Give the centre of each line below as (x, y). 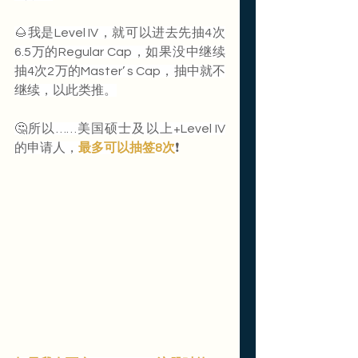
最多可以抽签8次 (127, 148)
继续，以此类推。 (66, 91)
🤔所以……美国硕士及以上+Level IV (120, 129)
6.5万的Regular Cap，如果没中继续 (120, 52)
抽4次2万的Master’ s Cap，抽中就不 (120, 72)
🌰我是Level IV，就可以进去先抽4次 (120, 33)
